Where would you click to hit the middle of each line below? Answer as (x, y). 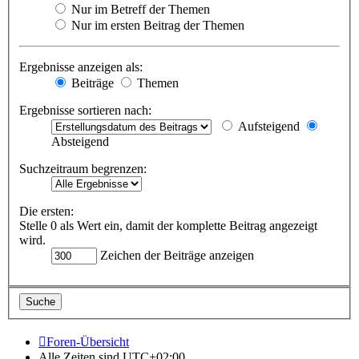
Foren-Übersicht (88, 341)
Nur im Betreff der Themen (139, 10)
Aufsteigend (267, 127)
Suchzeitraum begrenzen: (83, 169)
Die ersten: (46, 212)
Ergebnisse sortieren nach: (85, 111)
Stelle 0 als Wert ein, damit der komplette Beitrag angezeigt (168, 226)
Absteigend (80, 142)
